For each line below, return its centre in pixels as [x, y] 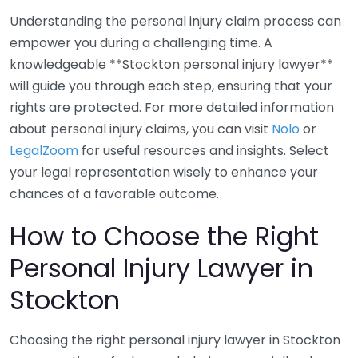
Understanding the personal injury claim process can [175, 21]
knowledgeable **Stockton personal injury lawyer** [171, 64]
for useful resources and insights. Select [204, 151]
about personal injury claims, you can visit [141, 129]
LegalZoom [44, 151]
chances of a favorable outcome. [114, 194]
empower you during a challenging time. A [141, 43]
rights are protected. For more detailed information [172, 107]
